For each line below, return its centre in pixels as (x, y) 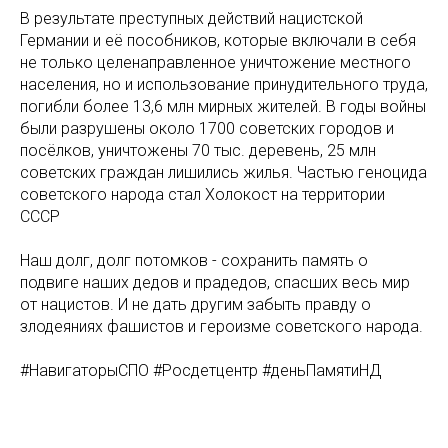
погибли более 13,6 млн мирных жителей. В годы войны (223, 106)
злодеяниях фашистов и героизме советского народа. (221, 326)
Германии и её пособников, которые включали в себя (218, 40)
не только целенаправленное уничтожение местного (215, 62)
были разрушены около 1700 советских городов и (207, 128)
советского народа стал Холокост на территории (202, 194)
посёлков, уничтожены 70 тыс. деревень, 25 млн (198, 150)
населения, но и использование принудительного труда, (224, 84)
